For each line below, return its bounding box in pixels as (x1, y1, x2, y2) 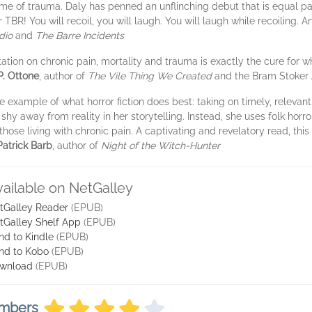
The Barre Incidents (36, 30, 124, 41)
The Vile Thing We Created (88, 70, 212, 81)
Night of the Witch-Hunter (101, 140, 220, 151)
